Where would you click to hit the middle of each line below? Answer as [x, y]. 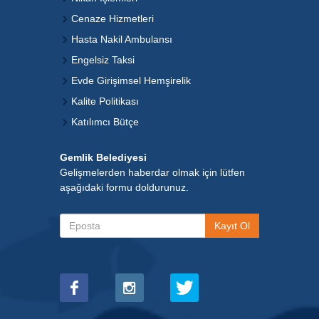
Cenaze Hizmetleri [113, 19]
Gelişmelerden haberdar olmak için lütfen [152, 172]
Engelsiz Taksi [103, 60]
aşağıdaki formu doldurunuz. [124, 187]
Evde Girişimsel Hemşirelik [131, 80]
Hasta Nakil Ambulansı [122, 39]
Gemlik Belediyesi [103, 157]
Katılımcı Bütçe [105, 122]
